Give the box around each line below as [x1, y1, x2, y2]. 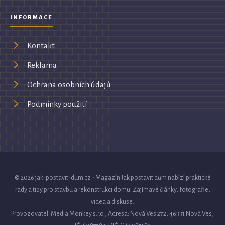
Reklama [27, 60, 57, 69]
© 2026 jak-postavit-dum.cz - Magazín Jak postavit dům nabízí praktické [14, 174, 211, 182]
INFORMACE [10, 14, 53, 21]
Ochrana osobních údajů [27, 80, 111, 89]
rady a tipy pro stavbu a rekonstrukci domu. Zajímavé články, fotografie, [15, 186, 210, 194]
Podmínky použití [27, 99, 87, 108]
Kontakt [27, 41, 55, 50]
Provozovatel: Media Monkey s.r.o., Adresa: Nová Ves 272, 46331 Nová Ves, [11, 210, 214, 218]
